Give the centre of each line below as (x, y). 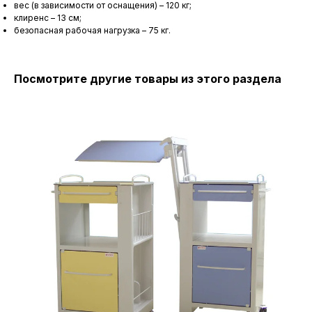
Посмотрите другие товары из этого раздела (148, 79)
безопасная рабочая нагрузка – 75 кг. (92, 31)
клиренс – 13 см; (48, 18)
